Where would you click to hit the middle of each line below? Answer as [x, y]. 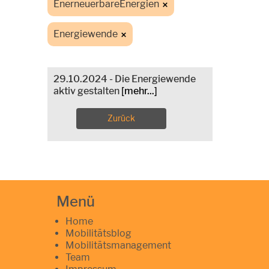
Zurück [121, 118]
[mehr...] [139, 91]
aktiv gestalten [87, 91]
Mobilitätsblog [98, 233]
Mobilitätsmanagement [118, 245]
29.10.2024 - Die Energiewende [125, 79]
